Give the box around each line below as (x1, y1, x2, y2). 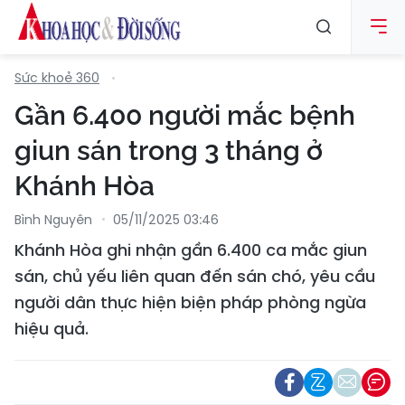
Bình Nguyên (14, 211, 92, 229)
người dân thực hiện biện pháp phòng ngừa (14, 291, 366, 314)
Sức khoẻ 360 (14, 69, 99, 87)
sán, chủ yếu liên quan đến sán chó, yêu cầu (14, 265, 375, 287)
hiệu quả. (14, 317, 89, 340)
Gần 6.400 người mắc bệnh (14, 99, 355, 131)
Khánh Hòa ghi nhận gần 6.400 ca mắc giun (14, 239, 367, 261)
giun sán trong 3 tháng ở (14, 135, 323, 166)
